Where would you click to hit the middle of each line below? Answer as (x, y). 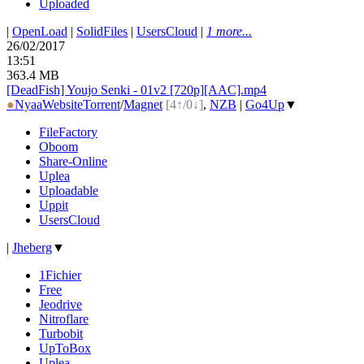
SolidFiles (102, 31)
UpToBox (65, 348)
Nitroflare (64, 318)
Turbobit (61, 333)
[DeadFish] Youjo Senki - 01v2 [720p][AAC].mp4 (136, 89)
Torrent (102, 104)
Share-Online (73, 161)
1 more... (229, 31)
